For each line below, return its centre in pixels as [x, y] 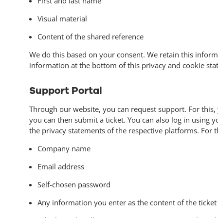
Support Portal [65, 91]
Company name [64, 149]
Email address [61, 167]
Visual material [62, 18]
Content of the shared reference [90, 36]
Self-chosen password [74, 185]
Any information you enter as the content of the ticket [127, 203]
